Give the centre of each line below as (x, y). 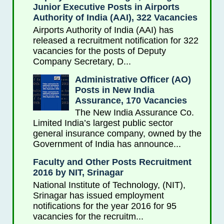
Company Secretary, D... (82, 61)
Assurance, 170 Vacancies (131, 100)
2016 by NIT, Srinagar (78, 173)
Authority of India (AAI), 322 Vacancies (115, 17)
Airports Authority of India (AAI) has (103, 30)
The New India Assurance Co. (134, 113)
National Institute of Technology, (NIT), (109, 185)
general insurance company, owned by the (117, 134)
